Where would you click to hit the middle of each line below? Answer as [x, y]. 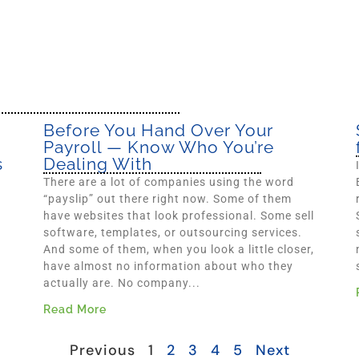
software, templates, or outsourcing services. [173, 233]
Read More [75, 309]
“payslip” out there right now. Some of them [167, 199]
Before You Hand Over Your [158, 131]
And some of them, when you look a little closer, [179, 250]
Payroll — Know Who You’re [159, 147]
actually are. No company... [122, 283]
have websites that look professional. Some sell [179, 216]
